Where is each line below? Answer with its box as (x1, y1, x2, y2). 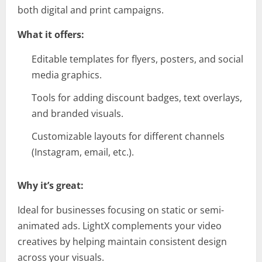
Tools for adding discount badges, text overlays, (32, 91, 242, 105)
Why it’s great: (18, 179, 84, 192)
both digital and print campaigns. (18, 4, 164, 17)
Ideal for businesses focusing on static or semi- (18, 204, 224, 217)
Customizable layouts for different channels (32, 130, 225, 143)
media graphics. (32, 68, 102, 82)
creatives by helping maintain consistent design (18, 235, 227, 249)
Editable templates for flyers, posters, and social (32, 53, 243, 66)
